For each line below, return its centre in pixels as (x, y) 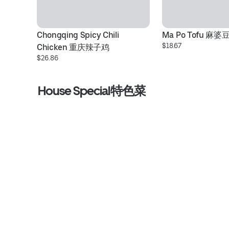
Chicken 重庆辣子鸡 (73, 47)
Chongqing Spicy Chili (78, 35)
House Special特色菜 (92, 91)
